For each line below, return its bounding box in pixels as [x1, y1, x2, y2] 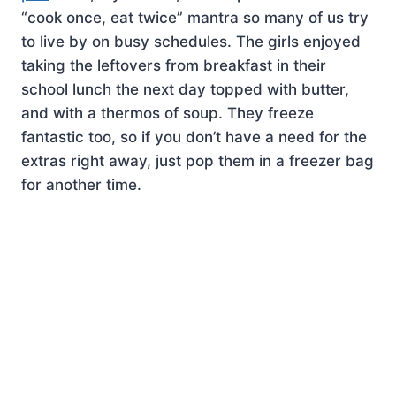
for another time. [21, 175, 141, 194]
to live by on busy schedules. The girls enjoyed [21, 32, 361, 50]
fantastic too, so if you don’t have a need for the [21, 127, 367, 146]
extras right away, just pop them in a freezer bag [21, 151, 374, 170]
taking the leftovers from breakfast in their [21, 56, 326, 74]
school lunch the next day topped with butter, [21, 80, 349, 98]
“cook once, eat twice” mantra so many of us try [21, 8, 369, 27]
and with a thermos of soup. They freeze [21, 103, 314, 122]
